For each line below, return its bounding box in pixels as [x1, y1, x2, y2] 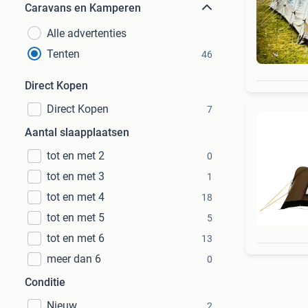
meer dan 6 [47, 252, 101, 265]
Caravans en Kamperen [25, 1, 141, 14]
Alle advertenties [47, 27, 126, 40]
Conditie [25, 276, 65, 289]
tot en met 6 [47, 232, 104, 245]
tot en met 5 [47, 211, 104, 224]
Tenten [47, 47, 80, 60]
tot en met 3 [47, 170, 104, 183]
